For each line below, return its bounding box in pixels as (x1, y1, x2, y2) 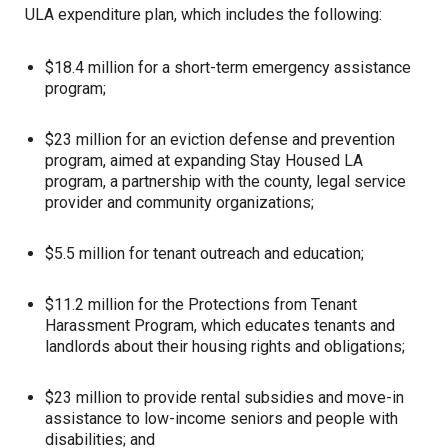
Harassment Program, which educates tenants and (45, 316, 395, 335)
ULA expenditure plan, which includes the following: (25, 5, 382, 24)
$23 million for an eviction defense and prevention (45, 130, 395, 149)
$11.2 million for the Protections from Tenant (45, 295, 357, 314)
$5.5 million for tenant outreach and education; (45, 244, 364, 263)
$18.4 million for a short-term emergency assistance (45, 58, 411, 77)
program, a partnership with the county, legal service (45, 172, 406, 191)
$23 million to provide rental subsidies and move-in (45, 388, 404, 407)
